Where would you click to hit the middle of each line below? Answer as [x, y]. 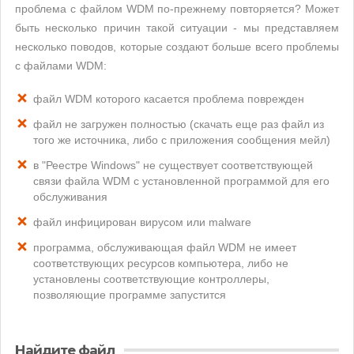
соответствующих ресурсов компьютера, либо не [161, 263]
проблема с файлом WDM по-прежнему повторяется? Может [177, 9]
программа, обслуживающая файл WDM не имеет [165, 247]
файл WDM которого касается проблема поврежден [169, 99]
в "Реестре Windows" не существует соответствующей [173, 165]
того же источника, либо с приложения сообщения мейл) [182, 140]
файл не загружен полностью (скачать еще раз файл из [179, 124]
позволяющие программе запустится [130, 295]
